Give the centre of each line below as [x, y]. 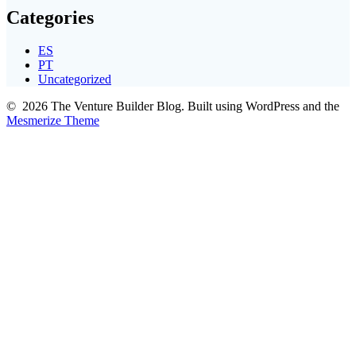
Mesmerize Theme [53, 121]
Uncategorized [75, 79]
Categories [50, 17]
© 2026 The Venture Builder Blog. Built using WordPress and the [173, 106]
